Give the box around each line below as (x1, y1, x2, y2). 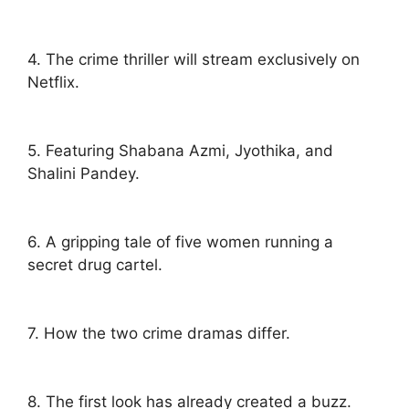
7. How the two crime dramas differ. (27, 323, 290, 342)
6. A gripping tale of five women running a (27, 232, 333, 251)
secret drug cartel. (27, 255, 163, 274)
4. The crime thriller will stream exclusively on (27, 49, 360, 68)
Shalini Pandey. (27, 163, 140, 183)
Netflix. (27, 72, 79, 91)
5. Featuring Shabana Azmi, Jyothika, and (27, 141, 333, 160)
